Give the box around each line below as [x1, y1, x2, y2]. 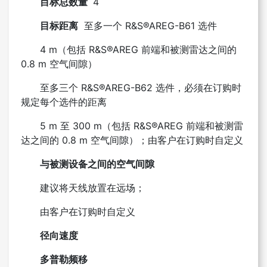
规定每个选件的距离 [21, 95, 107, 108]
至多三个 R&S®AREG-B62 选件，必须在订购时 [40, 81, 241, 94]
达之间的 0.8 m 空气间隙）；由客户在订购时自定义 [21, 133, 243, 146]
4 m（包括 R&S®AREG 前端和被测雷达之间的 [40, 43, 237, 55]
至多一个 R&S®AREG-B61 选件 [78, 19, 217, 32]
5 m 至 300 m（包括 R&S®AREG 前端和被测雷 [40, 119, 243, 132]
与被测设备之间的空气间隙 [40, 157, 154, 170]
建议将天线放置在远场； [40, 181, 145, 194]
